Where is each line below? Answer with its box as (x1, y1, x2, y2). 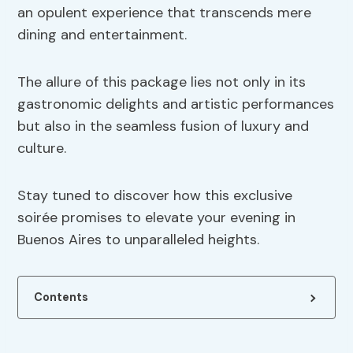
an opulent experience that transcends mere (17, 3, 312, 23)
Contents (34, 290, 89, 305)
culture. (17, 139, 67, 158)
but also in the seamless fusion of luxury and (17, 117, 310, 136)
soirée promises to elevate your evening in (17, 208, 296, 228)
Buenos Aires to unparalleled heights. (17, 230, 260, 250)
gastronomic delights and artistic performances (17, 95, 335, 114)
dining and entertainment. (17, 25, 188, 45)
